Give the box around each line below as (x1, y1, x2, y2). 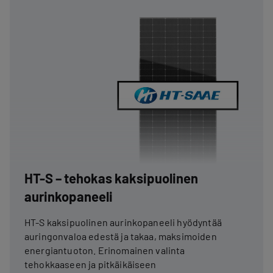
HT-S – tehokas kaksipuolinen (24, 169, 198, 186)
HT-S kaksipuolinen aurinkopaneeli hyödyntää (24, 216, 222, 228)
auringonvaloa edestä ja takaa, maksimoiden (24, 230, 217, 242)
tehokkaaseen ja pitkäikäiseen (24, 258, 157, 270)
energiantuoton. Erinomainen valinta (24, 244, 185, 256)
